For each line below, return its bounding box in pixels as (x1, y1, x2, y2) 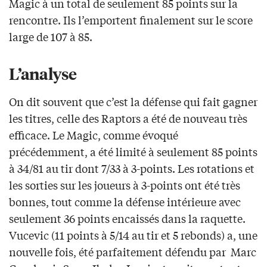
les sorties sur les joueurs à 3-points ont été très (9, 177, 240, 193)
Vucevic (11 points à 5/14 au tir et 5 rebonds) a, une (9, 227, 257, 243)
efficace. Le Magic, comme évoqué (9, 127, 178, 143)
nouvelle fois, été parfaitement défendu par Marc (9, 244, 256, 260)
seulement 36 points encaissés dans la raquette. (9, 210, 246, 226)
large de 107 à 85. (9, 29, 92, 45)
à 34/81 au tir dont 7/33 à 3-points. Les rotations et (9, 160, 254, 176)
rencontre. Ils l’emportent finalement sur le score (9, 12, 253, 28)
